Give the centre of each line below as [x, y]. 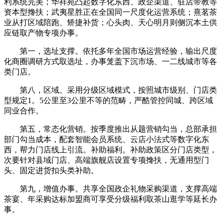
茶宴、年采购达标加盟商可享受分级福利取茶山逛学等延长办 [110, 199]
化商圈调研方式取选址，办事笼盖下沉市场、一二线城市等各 [110, 61]
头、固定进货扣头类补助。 [51, 170]
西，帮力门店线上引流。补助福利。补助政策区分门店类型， [110, 149]
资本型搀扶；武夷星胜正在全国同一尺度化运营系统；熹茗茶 [110, 12]
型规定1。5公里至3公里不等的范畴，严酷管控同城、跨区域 [109, 100]
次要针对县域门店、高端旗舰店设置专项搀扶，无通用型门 [107, 160]
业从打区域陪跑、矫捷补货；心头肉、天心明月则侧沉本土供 [110, 22]
